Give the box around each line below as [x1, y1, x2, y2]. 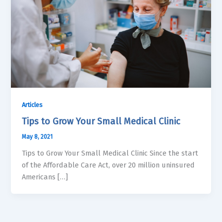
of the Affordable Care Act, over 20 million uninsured [22, 160, 195, 169]
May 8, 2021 [22, 133, 53, 141]
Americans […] [22, 172, 68, 181]
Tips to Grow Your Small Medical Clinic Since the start [22, 148, 199, 158]
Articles [22, 101, 43, 109]
